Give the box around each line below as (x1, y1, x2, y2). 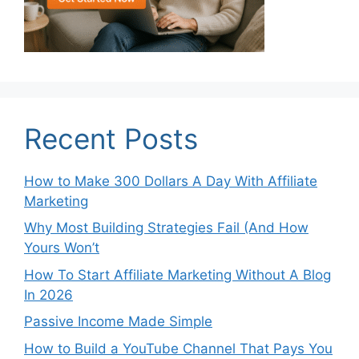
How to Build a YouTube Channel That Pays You (24, 340, 333, 357)
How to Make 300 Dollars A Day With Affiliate (24, 172, 317, 189)
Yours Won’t (24, 240, 99, 256)
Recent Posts (24, 121, 198, 155)
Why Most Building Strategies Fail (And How (24, 220, 309, 236)
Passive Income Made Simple (24, 313, 212, 330)
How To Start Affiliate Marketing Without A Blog (24, 266, 331, 283)
